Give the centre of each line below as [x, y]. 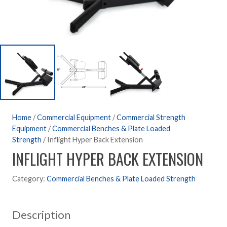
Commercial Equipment [74, 117]
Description [41, 215]
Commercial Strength [151, 117]
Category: [29, 179]
